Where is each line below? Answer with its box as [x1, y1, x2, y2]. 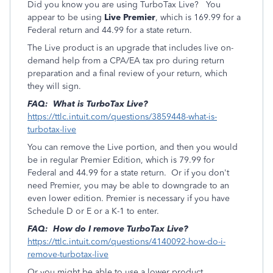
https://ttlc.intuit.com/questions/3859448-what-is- [27, 112, 217, 122]
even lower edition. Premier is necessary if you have [27, 193, 230, 204]
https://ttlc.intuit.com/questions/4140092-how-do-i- [27, 236, 225, 247]
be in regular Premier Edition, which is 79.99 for [27, 155, 214, 165]
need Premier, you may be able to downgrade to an [27, 180, 229, 191]
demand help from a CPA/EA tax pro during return [27, 55, 224, 66]
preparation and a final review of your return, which [27, 68, 227, 79]
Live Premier [104, 12, 155, 23]
